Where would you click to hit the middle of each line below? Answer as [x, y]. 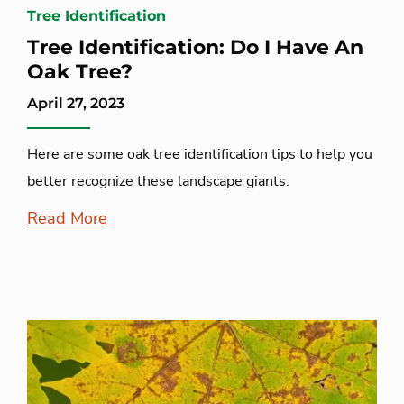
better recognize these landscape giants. [158, 182]
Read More [67, 219]
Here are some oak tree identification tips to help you [200, 155]
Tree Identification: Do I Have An [195, 48]
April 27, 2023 [76, 104]
